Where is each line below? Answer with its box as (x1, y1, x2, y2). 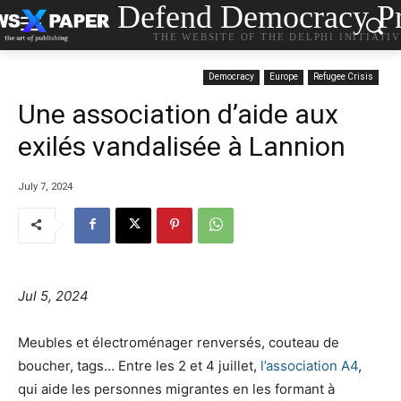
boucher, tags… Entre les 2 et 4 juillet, (18, 356, 260, 374)
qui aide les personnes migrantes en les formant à (18, 380, 335, 397)
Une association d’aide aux (18, 98, 338, 130)
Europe (269, 72, 298, 81)
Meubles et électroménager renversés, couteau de (18, 333, 339, 351)
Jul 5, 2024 (18, 286, 89, 304)
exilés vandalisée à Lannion (18, 131, 346, 162)
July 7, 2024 (18, 180, 73, 192)
